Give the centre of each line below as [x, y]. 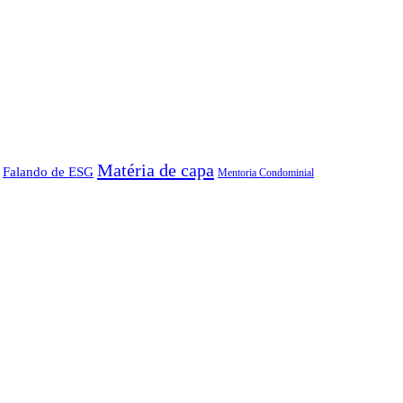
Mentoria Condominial [266, 173]
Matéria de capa [156, 170]
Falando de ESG [48, 172]
